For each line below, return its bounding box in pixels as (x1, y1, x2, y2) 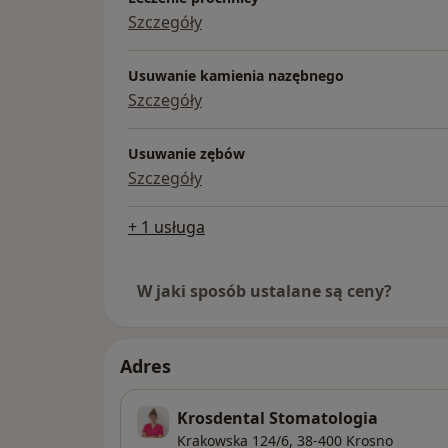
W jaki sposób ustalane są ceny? (137, 280, 392, 303)
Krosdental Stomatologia (177, 407, 378, 430)
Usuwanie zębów (128, 144, 245, 164)
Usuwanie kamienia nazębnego (128, 66, 344, 86)
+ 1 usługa (128, 216, 205, 239)
